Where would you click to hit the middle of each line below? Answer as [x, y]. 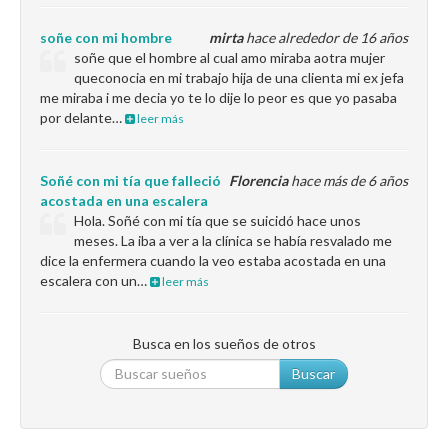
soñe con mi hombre [106, 37]
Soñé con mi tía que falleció [130, 180]
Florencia [258, 180]
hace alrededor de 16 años [325, 37]
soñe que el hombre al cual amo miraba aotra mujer [230, 57]
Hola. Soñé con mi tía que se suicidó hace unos [218, 220]
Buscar [313, 373]
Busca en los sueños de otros [224, 343]
